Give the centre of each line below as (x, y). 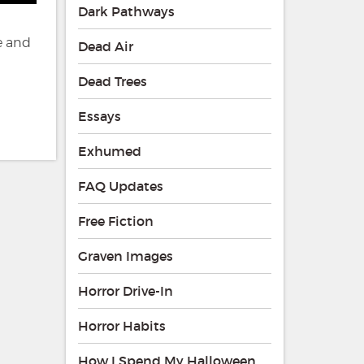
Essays (99, 117)
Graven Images (125, 256)
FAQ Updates (120, 186)
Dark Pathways (126, 12)
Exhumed (109, 152)
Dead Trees (112, 82)
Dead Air (105, 47)
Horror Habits (121, 326)
